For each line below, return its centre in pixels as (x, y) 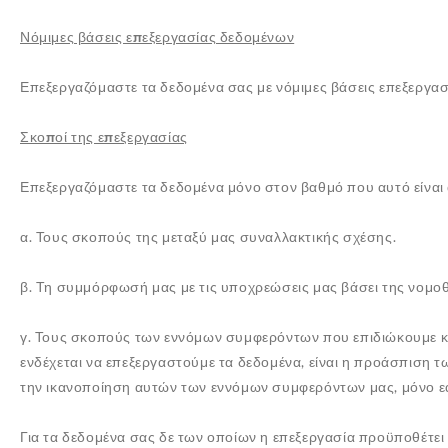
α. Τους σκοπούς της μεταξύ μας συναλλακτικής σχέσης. (208, 236)
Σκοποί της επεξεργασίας (104, 136)
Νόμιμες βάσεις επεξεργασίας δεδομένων (157, 36)
